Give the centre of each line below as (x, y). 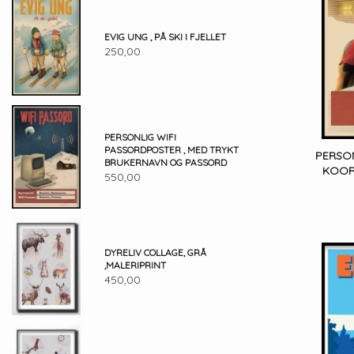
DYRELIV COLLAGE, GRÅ (155, 253)
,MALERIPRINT (135, 265)
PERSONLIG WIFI (140, 137)
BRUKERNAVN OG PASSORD (165, 162)
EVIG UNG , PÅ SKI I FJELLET (165, 37)
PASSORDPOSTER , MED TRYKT (171, 149)
